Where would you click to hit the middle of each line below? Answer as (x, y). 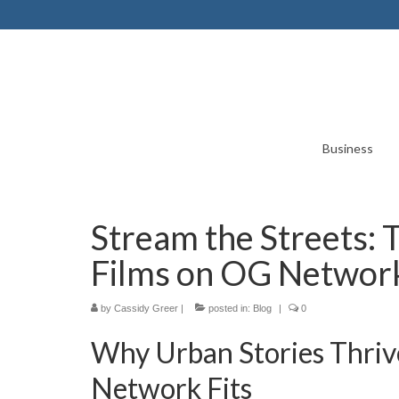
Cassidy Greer (146, 308)
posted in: (229, 308)
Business (347, 148)
